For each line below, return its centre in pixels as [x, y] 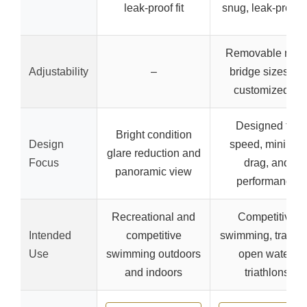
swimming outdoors [153, 254]
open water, [267, 254]
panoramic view [153, 171]
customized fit [267, 90]
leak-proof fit [153, 8]
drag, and [267, 162]
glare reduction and [153, 153]
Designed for [267, 125]
